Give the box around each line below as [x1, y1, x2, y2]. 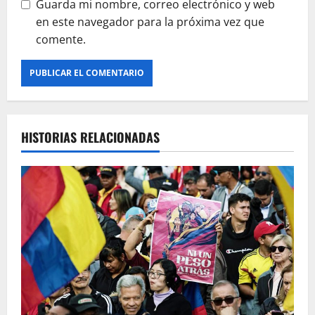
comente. [36, 31, 86, 47]
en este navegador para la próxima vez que [36, 13, 264, 30]
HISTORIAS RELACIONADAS [21, 127, 160, 146]
